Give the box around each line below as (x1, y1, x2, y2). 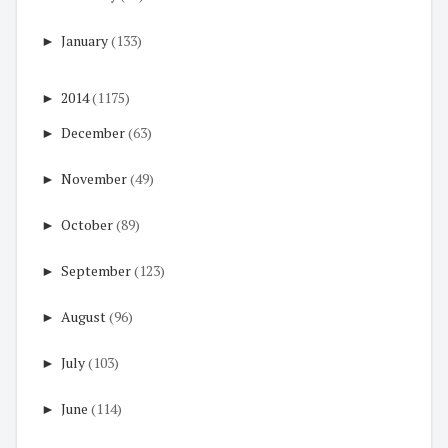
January (61, 31, 108, 51)
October (61, 215, 113, 235)
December (61, 123, 125, 143)
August (61, 307, 106, 327)
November (61, 169, 127, 189)
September (61, 261, 131, 281)
